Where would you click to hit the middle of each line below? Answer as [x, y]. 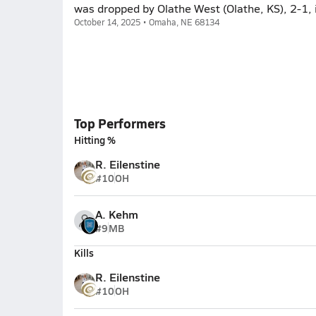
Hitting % [95, 140]
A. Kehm [116, 214]
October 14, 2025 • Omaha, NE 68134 [146, 22]
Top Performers [120, 123]
